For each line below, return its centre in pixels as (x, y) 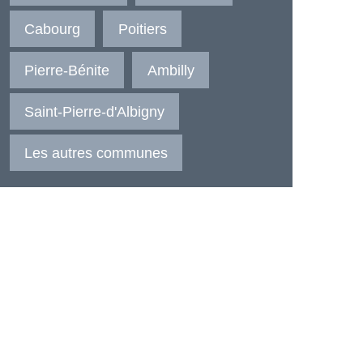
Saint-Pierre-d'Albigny (95, 111)
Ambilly (171, 70)
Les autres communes (96, 153)
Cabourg (53, 29)
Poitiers (142, 29)
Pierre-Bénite (67, 70)
